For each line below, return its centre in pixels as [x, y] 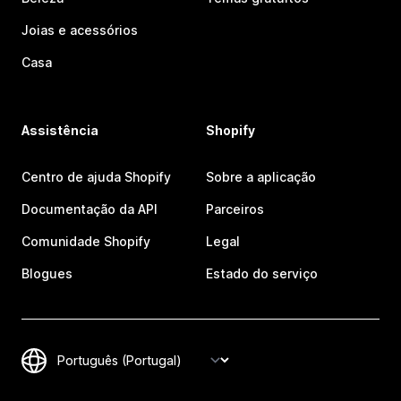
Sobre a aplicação [261, 177]
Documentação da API [90, 209]
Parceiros [235, 209]
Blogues [47, 273]
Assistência [60, 130]
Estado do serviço [262, 273]
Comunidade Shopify [86, 241]
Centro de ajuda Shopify [96, 177]
